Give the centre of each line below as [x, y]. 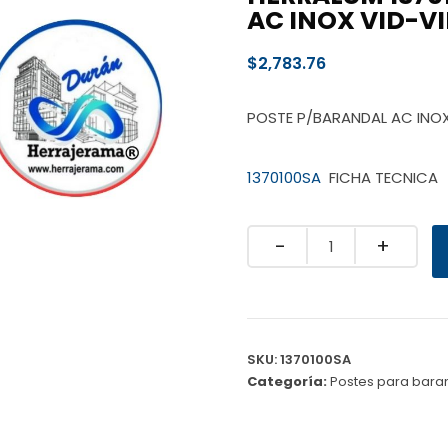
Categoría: [289, 381]
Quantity [294, 240]
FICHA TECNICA [380, 177]
